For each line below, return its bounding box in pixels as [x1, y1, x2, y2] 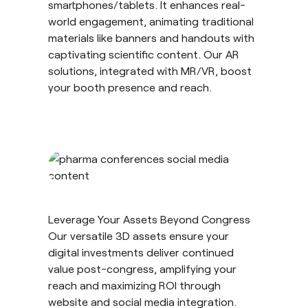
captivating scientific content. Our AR [48, 47, 239, 60]
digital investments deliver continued [48, 245, 234, 258]
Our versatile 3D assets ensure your [48, 228, 229, 242]
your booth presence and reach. [48, 80, 212, 93]
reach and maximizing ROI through [48, 278, 221, 291]
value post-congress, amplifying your [48, 261, 236, 275]
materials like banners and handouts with [48, 30, 254, 44]
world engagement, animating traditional [48, 14, 254, 27]
